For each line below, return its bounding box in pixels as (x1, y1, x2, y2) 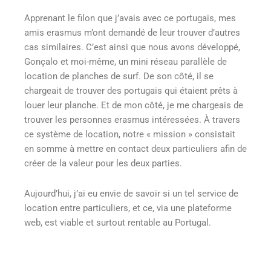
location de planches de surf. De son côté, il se (24, 71, 214, 82)
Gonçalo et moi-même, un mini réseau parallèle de (24, 56, 227, 68)
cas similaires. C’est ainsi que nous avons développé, (24, 42, 240, 53)
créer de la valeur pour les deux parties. (24, 158, 182, 169)
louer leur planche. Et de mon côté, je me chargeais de (24, 100, 243, 111)
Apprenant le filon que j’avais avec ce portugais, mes (24, 13, 236, 24)
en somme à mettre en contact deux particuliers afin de (24, 143, 247, 155)
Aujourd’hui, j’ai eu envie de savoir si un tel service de (24, 188, 238, 199)
